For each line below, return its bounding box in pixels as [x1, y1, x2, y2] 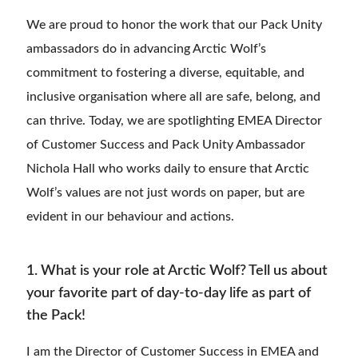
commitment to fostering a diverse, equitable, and [26, 66, 304, 80]
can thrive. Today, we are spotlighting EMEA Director [26, 114, 322, 128]
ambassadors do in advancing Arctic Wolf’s [26, 42, 266, 56]
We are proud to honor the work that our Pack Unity [26, 18, 322, 32]
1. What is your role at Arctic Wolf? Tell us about [26, 264, 328, 279]
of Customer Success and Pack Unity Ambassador [26, 138, 305, 152]
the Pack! [26, 308, 86, 324]
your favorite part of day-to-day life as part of [26, 286, 311, 301]
